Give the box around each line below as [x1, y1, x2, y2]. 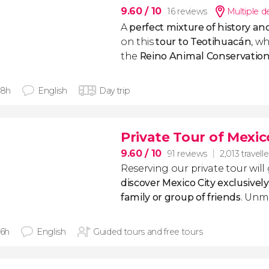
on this [121, 36, 156, 47]
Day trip [98, 85, 130, 96]
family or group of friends [121, 192, 241, 203]
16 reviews [168, 6, 207, 17]
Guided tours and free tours [92, 226, 203, 237]
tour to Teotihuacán [156, 36, 252, 47]
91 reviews [168, 148, 207, 159]
